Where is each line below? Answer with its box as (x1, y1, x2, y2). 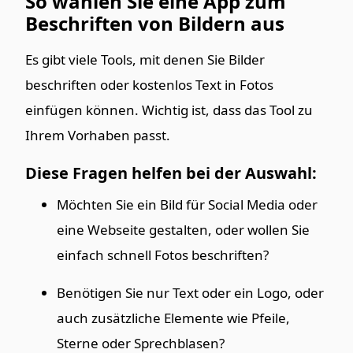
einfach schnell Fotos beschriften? (57, 245, 269, 264)
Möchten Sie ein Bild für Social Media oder (57, 195, 318, 214)
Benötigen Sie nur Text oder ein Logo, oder (57, 283, 324, 302)
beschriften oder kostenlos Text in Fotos (25, 75, 273, 94)
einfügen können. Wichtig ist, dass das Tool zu (25, 100, 313, 119)
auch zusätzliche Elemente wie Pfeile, (57, 308, 290, 327)
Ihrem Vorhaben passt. (25, 125, 170, 144)
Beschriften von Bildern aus (25, 9, 284, 36)
